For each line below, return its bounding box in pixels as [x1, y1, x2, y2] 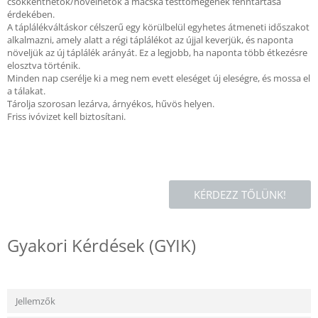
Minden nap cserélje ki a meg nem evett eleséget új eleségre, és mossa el [7, 72, 310, 84]
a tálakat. [7, 84, 45, 97]
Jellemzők [16, 295, 55, 307]
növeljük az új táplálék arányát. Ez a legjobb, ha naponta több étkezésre [7, 46, 307, 59]
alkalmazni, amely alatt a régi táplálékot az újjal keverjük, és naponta [7, 33, 293, 46]
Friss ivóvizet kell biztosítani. [7, 110, 126, 123]
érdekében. [7, 8, 55, 21]
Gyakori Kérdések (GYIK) [7, 234, 196, 257]
